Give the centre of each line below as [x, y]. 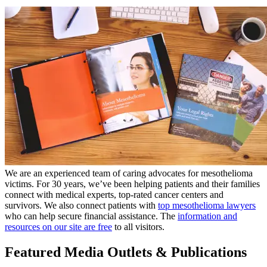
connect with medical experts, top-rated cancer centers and [114, 194]
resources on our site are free [58, 226]
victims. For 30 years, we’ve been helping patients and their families [132, 184]
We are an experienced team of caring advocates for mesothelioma [129, 173]
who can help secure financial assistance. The [91, 216]
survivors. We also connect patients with [81, 205]
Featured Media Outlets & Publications [126, 252]
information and [207, 216]
